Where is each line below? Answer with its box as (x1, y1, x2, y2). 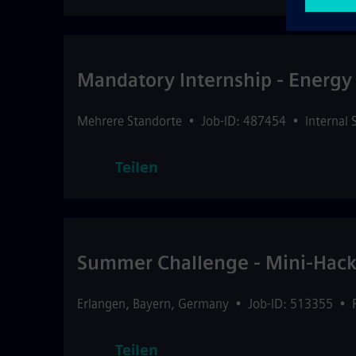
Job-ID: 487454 (201, 114, 286, 129)
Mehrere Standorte (77, 114, 182, 129)
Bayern (133, 296, 171, 311)
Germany (178, 296, 229, 311)
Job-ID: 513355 (248, 296, 333, 311)
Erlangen (77, 296, 126, 311)
